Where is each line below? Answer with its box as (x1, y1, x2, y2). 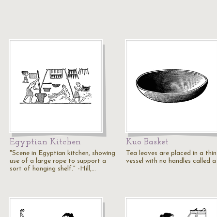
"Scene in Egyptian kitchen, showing (10, 150, 115, 157)
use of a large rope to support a (10, 157, 106, 165)
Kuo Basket (126, 138, 169, 147)
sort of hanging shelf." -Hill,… (10, 165, 96, 172)
